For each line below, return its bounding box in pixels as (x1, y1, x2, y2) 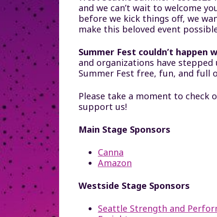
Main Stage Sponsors (78, 123, 173, 135)
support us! (78, 100, 127, 112)
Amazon (98, 156, 132, 169)
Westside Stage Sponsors (78, 179, 192, 191)
